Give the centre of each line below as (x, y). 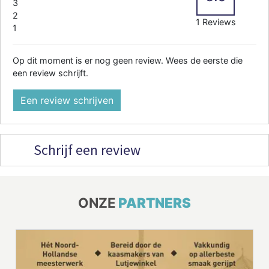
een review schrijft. (50, 73)
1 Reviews (216, 22)
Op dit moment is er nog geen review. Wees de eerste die (128, 60)
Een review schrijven (67, 100)
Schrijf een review (86, 150)
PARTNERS (155, 202)
